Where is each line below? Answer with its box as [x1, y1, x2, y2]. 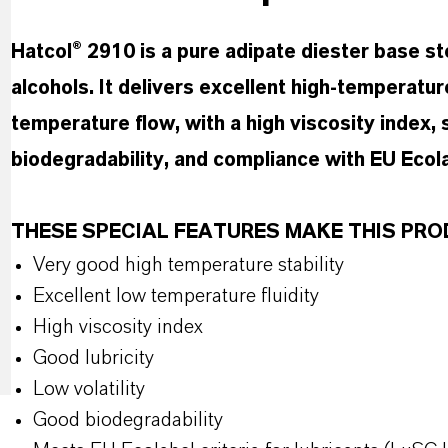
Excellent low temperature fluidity [32, 286, 319, 306]
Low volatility [32, 379, 145, 399]
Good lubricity [32, 348, 154, 368]
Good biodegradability [32, 410, 223, 430]
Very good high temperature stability [32, 255, 344, 275]
